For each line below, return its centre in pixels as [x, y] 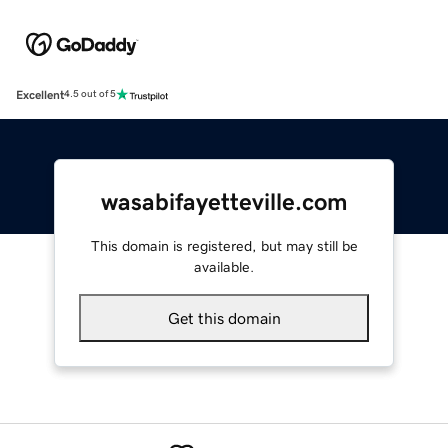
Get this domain [224, 317]
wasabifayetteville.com [224, 201]
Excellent [40, 94]
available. [224, 266]
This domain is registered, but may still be [224, 245]
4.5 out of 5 [90, 94]
